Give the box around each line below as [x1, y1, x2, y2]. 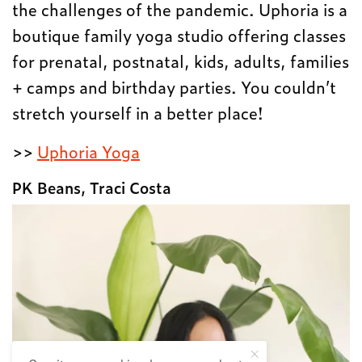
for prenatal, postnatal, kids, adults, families [12, 48, 350, 73]
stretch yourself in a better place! [12, 99, 264, 124]
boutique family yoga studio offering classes [12, 22, 347, 47]
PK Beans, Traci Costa [12, 175, 171, 199]
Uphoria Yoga [37, 138, 141, 163]
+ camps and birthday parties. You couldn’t [12, 74, 337, 99]
